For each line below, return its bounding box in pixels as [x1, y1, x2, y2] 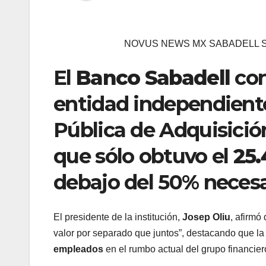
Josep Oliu [182, 211, 230, 222]
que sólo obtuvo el [53, 144, 233, 169]
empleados [53, 243, 103, 254]
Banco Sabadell [75, 65, 230, 91]
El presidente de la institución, [53, 211, 182, 222]
